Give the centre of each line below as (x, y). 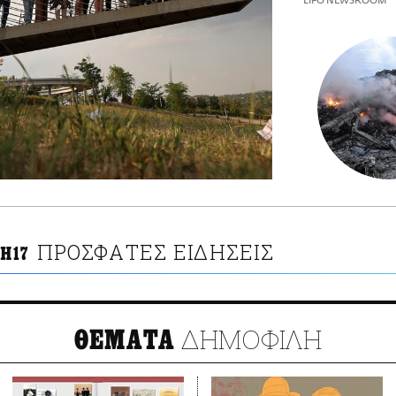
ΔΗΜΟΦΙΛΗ (249, 339)
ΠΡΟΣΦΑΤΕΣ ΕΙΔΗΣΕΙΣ (156, 252)
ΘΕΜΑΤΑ (125, 341)
